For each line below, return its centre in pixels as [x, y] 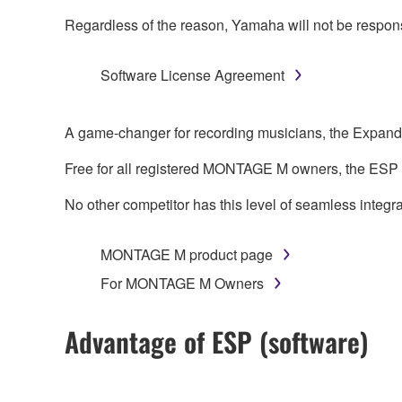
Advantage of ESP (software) [216, 341]
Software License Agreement [192, 74]
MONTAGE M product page [187, 254]
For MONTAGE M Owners [182, 283]
